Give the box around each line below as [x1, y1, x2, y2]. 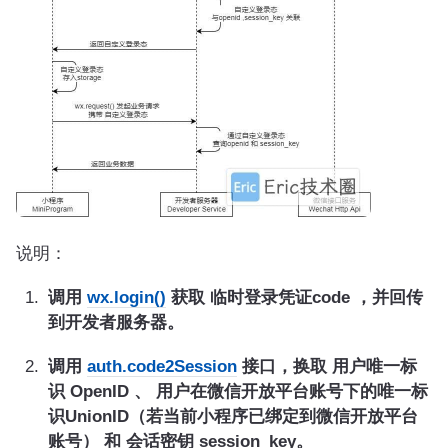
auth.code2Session [87, 355, 237, 376]
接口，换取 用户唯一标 [237, 355, 417, 376]
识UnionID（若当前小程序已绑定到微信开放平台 [48, 405, 418, 426]
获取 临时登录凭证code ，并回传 [166, 286, 423, 307]
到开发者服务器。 [48, 311, 184, 332]
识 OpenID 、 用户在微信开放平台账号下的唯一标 [48, 380, 428, 401]
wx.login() [87, 286, 166, 307]
